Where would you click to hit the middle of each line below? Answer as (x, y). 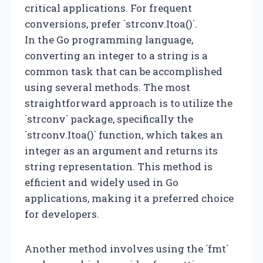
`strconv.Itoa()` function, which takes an (124, 134)
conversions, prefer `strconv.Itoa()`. (111, 23)
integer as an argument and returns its (121, 150)
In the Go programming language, (109, 39)
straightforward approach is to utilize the (129, 103)
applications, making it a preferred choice (129, 198)
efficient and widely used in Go (102, 182)
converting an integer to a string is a (116, 55)
